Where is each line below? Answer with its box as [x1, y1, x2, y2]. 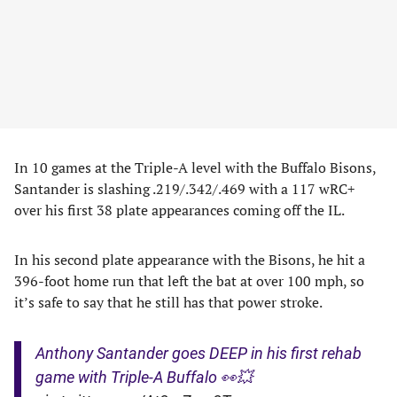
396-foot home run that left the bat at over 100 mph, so [14, 271, 364, 291]
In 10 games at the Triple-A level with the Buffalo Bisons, [14, 158, 376, 177]
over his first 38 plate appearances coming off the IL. [14, 200, 345, 220]
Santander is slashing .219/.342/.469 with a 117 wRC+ [14, 179, 355, 198]
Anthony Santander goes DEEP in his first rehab [35, 344, 362, 362]
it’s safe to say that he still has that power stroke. [14, 292, 323, 312]
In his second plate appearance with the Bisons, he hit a [14, 250, 365, 269]
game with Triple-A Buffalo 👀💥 [35, 368, 253, 386]
